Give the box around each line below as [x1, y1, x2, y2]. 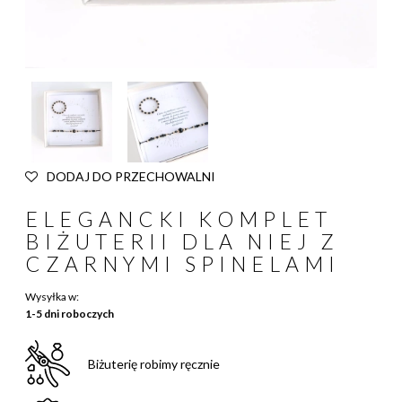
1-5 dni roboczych [25, 307, 114, 320]
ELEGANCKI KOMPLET [25, 206, 332, 232]
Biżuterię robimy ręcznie [88, 355, 220, 371]
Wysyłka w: [25, 290, 79, 303]
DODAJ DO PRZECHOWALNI [47, 168, 215, 184]
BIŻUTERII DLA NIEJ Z [25, 229, 339, 254]
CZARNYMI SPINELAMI [25, 251, 340, 276]
